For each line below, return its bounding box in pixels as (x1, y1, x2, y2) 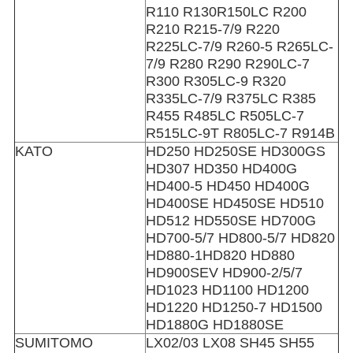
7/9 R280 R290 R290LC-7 (145, 56, 310, 72)
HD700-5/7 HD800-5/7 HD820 (145, 230, 335, 247)
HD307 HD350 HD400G (145, 161, 297, 177)
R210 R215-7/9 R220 (145, 21, 280, 38)
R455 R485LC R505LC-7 (145, 108, 304, 124)
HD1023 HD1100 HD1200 (145, 282, 309, 299)
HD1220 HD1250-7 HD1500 (145, 299, 322, 316)
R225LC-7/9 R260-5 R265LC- (145, 39, 333, 55)
